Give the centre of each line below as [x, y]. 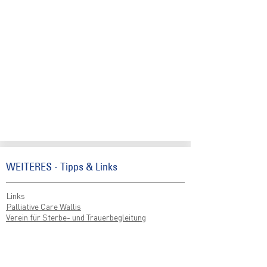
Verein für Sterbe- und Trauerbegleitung [76, 217]
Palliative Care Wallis [44, 206]
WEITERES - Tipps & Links [62, 167]
